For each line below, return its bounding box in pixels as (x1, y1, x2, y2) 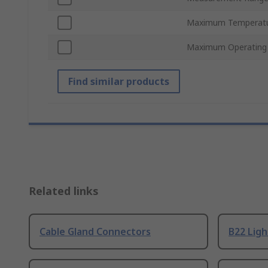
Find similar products (68, 75, 169, 89)
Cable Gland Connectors (39, 225, 151, 239)
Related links (29, 184, 99, 199)
